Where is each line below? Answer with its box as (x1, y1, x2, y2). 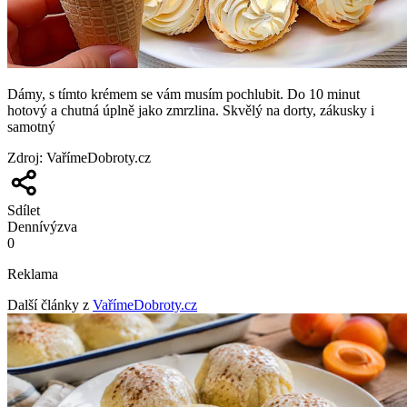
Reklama (7, 265, 58, 282)
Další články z (7, 296, 89, 313)
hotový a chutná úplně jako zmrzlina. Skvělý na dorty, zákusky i (7, 102, 374, 118)
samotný (7, 118, 55, 134)
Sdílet (7, 202, 40, 218)
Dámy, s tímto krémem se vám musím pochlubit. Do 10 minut (7, 85, 360, 102)
